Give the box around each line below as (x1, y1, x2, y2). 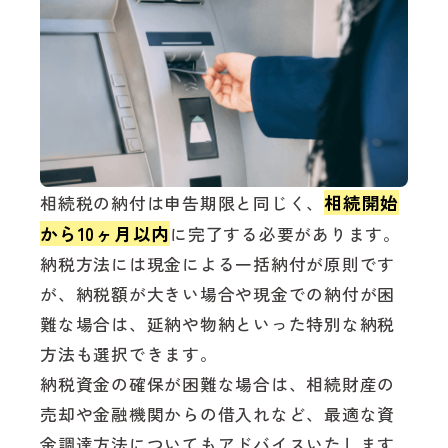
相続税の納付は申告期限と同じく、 (40, 191, 324, 216)
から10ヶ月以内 (40, 221, 170, 247)
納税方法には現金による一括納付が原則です (40, 252, 395, 277)
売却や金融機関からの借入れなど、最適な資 (40, 402, 395, 427)
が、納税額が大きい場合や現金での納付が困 (40, 282, 395, 307)
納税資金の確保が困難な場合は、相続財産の (40, 372, 395, 397)
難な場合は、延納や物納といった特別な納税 (40, 312, 395, 337)
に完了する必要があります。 (170, 222, 401, 247)
